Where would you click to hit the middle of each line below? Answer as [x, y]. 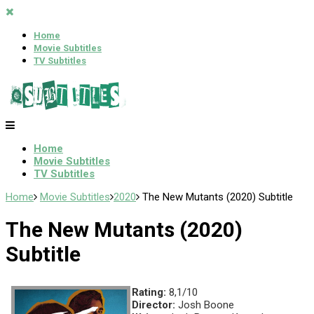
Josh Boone [205, 305]
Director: [153, 305]
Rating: [149, 293]
